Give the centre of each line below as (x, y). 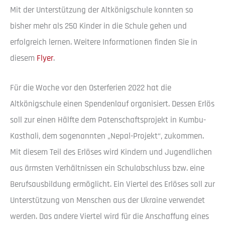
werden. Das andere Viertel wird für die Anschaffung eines (109, 216)
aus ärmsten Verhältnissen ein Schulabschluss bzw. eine (107, 168)
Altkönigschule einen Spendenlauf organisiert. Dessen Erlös (112, 104)
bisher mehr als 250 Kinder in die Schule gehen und (98, 26)
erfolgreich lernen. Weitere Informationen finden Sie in (104, 42)
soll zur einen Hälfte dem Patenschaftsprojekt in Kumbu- (108, 120)
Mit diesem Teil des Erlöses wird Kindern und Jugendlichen (111, 152)
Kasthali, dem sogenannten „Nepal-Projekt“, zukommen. (107, 136)
